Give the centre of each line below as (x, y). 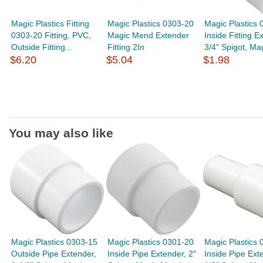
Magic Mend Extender (149, 35)
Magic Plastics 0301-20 (151, 242)
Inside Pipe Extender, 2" (152, 254)
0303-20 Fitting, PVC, (51, 35)
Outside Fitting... (42, 47)
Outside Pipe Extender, (54, 254)
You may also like (61, 133)
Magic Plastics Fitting (50, 23)
